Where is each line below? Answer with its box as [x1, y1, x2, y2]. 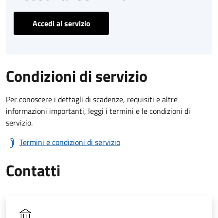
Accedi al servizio [32, 17, 91, 29]
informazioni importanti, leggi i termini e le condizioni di [6, 105, 190, 117]
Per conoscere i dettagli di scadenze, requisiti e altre [6, 93, 178, 105]
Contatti [6, 158, 60, 182]
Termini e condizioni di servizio [19, 136, 120, 148]
